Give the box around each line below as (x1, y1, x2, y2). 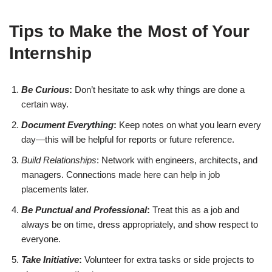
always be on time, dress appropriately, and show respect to (21, 219, 258, 230)
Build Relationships (21, 155, 97, 166)
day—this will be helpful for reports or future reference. (21, 134, 234, 145)
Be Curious (21, 84, 69, 95)
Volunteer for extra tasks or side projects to (82, 254, 254, 265)
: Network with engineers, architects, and (97, 155, 257, 166)
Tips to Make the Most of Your (9, 22, 250, 41)
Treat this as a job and (150, 205, 239, 216)
